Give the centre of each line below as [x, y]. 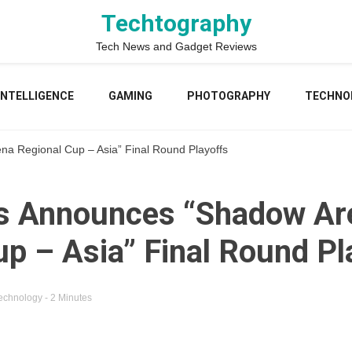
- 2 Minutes [68, 298]
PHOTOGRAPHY [228, 96]
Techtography [176, 23]
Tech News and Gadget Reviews [176, 46]
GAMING [130, 96]
